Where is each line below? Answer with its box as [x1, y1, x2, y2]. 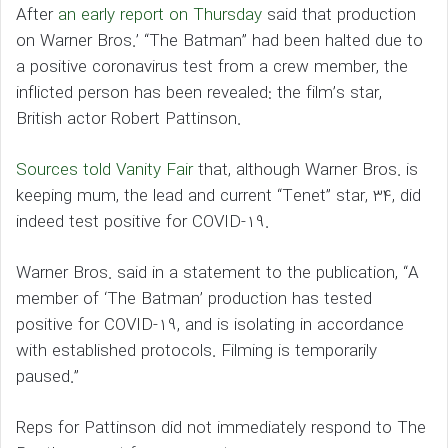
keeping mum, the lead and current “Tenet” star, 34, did [16, 182, 421, 210]
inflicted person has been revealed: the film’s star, [16, 79, 382, 107]
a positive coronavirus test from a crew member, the [16, 53, 408, 81]
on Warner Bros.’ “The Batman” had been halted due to [16, 27, 423, 55]
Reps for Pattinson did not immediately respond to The [16, 414, 426, 442]
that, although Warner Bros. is [193, 156, 418, 184]
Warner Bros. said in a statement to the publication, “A [16, 259, 419, 287]
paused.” [16, 363, 79, 391]
